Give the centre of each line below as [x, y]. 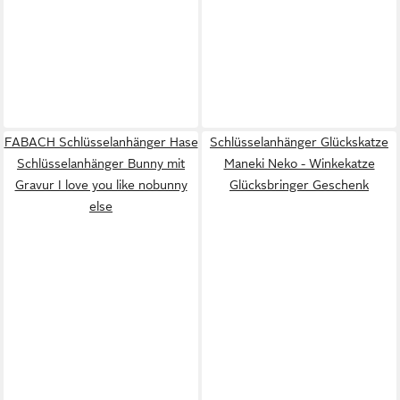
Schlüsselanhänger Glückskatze [299, 142]
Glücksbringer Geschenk [299, 184]
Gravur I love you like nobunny [101, 184]
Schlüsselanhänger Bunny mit [101, 163]
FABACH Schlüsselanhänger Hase [101, 142]
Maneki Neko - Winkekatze [299, 163]
